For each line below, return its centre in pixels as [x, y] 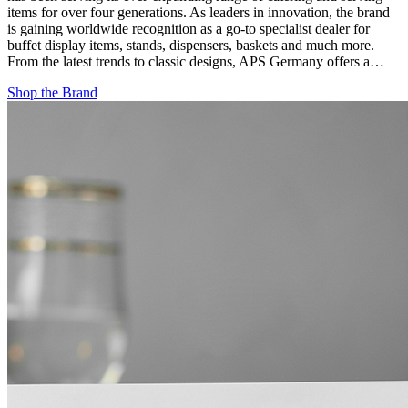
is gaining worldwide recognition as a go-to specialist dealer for [189, 28]
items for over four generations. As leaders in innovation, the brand [199, 12]
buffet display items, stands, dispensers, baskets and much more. [191, 45]
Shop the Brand [52, 92]
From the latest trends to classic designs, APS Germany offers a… [196, 61]
